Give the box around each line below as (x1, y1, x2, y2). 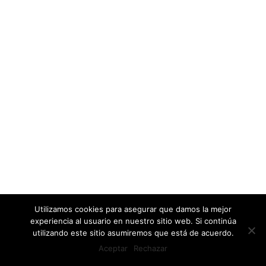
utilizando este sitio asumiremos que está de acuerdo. (32, 228, 234, 237)
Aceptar (99, 243, 128, 253)
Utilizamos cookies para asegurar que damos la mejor (34, 204, 232, 214)
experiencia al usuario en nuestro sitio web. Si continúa (30, 216, 236, 226)
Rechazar (134, 243, 167, 253)
